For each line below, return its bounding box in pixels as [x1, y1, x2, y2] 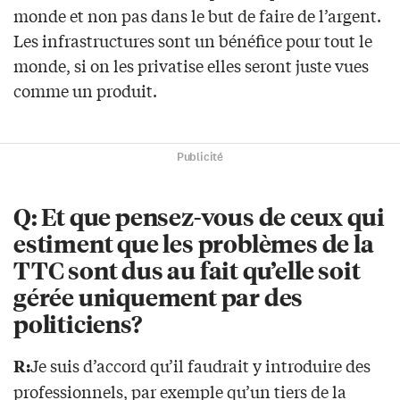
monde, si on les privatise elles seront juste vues [13, 54, 369, 78]
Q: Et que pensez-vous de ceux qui [13, 200, 385, 232]
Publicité [176, 149, 224, 166]
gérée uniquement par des [13, 280, 304, 312]
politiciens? [13, 307, 142, 339]
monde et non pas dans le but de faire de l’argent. [13, 4, 381, 28]
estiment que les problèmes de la [13, 227, 374, 259]
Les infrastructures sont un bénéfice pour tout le [13, 29, 372, 53]
